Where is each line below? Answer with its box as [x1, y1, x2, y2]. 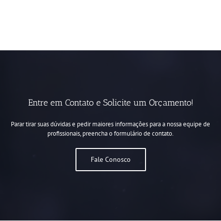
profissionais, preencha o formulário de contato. [47, 129, 174, 138]
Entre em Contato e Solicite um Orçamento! [28, 97, 193, 109]
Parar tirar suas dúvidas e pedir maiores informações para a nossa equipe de [11, 120, 210, 129]
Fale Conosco [90, 155, 131, 164]
